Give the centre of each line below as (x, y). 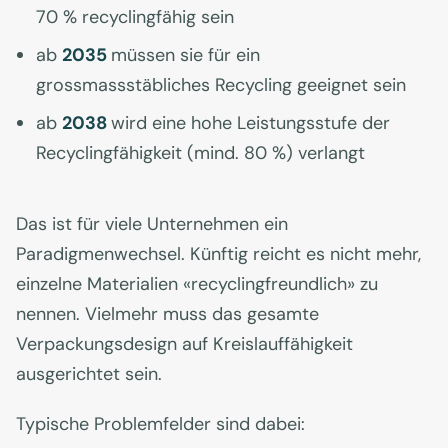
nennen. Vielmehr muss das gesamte (167, 314)
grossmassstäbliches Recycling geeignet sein (221, 85)
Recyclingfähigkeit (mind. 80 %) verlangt (200, 153)
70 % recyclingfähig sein (135, 17)
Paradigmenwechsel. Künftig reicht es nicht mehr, (218, 254)
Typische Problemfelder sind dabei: (160, 424)
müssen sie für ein (185, 55)
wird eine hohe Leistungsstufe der (250, 123)
